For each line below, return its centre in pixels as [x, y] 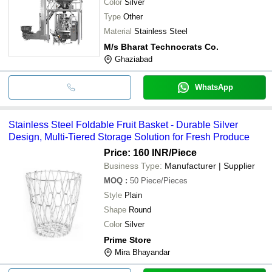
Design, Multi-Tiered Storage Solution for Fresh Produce [129, 137]
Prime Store [127, 240]
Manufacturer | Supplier [210, 165]
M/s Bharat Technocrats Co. [161, 46]
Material [118, 31]
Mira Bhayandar [142, 252]
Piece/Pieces [164, 180]
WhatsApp [214, 87]
